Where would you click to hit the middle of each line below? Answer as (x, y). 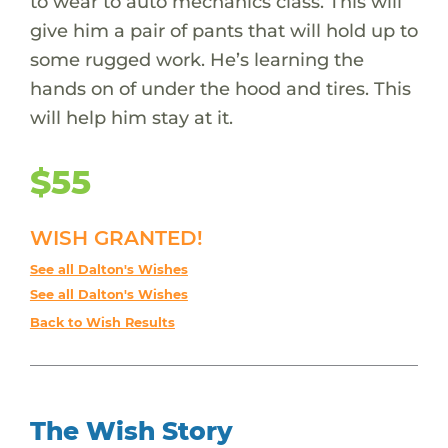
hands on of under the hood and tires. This (220, 88)
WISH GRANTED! (116, 237)
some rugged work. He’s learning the (196, 59)
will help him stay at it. (131, 117)
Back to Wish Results (102, 322)
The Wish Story (131, 430)
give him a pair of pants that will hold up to (223, 30)
